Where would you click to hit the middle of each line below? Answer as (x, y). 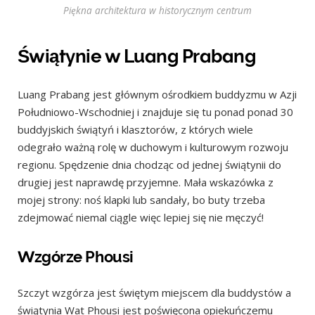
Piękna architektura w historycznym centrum (157, 10)
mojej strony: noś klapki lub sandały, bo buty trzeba (141, 200)
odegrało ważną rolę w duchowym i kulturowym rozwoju (153, 147)
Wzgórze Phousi (76, 256)
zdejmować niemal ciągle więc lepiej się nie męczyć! (141, 218)
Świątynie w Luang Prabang (136, 56)
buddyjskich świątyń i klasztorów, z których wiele (135, 130)
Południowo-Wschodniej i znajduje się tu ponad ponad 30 (155, 112)
